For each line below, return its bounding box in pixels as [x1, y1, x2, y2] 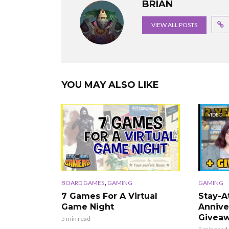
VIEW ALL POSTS [151, 21, 197, 29]
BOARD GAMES [61, 179, 104, 187]
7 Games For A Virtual [61, 191, 157, 201]
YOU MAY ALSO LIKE [61, 79, 159, 91]
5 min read [61, 215, 90, 223]
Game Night [61, 202, 114, 212]
